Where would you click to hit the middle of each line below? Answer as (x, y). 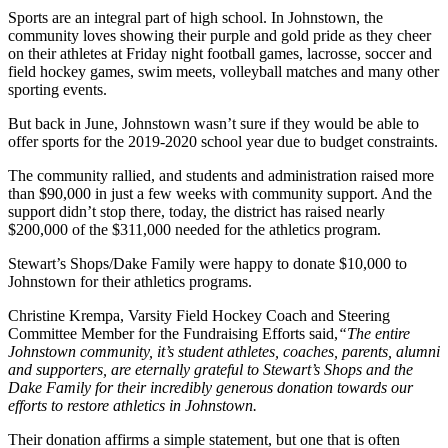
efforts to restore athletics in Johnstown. (132, 405)
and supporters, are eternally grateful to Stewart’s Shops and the (210, 369)
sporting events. (57, 89)
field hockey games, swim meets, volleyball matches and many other (223, 71)
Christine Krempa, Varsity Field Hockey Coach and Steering (199, 315)
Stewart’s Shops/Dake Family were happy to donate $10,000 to (207, 263)
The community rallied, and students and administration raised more (221, 175)
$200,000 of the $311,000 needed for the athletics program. (194, 229)
